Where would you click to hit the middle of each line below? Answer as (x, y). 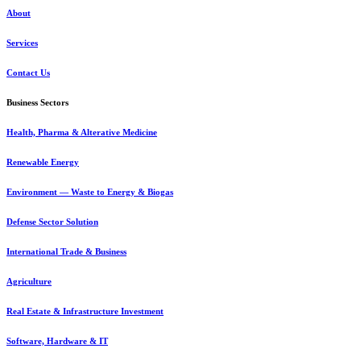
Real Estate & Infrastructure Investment (85, 311)
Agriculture (29, 281)
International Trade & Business (66, 251)
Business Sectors (37, 103)
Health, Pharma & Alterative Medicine (82, 132)
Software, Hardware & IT (57, 340)
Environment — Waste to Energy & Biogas (90, 191)
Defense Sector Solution (52, 221)
